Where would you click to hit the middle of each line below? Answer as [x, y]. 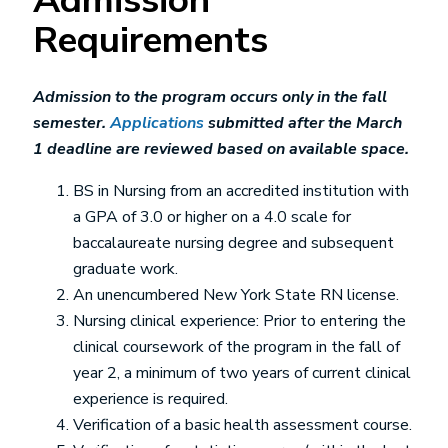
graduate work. [125, 269]
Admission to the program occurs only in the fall [210, 97]
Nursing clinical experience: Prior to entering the [239, 321]
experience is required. [152, 399]
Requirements [150, 40]
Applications [159, 123]
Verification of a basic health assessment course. [242, 425]
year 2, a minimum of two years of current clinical [242, 373]
